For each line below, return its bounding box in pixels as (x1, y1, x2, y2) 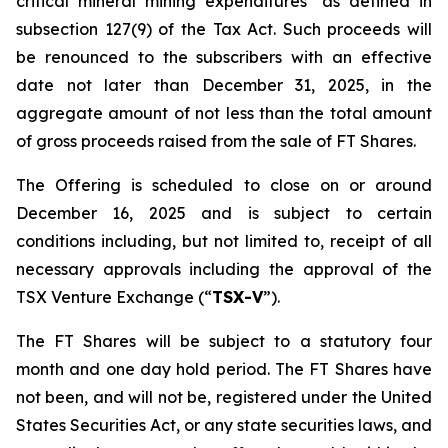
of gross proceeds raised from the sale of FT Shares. (16, 131, 416, 151)
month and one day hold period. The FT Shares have (16, 359, 432, 379)
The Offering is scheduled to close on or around (16, 175, 432, 195)
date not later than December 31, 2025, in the (16, 75, 432, 95)
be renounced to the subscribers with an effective (16, 47, 432, 67)
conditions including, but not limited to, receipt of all (16, 231, 432, 251)
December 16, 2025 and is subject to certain (16, 203, 432, 223)
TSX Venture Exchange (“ (16, 287, 212, 307)
